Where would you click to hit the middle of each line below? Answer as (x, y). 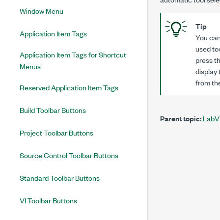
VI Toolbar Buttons (48, 200)
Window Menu (41, 11)
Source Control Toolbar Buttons (69, 155)
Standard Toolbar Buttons (60, 178)
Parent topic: (181, 118)
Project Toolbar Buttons (56, 132)
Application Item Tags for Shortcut (73, 54)
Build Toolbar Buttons (53, 110)
